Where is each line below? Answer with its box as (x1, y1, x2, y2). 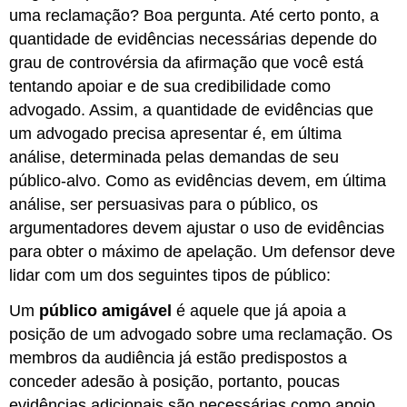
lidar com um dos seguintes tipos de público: (9, 266, 332, 285)
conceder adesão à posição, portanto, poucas (9, 372, 341, 392)
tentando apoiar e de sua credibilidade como (9, 77, 332, 96)
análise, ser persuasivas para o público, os (9, 195, 319, 214)
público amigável (39, 302, 173, 321)
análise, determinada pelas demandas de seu (9, 148, 340, 167)
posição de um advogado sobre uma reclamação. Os (9, 325, 393, 344)
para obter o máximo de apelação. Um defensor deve (9, 243, 396, 262)
